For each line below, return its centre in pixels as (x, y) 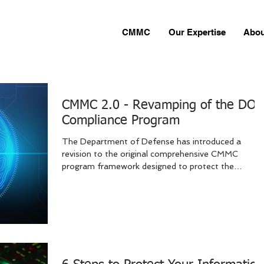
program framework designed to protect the (148, 166)
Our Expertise (197, 32)
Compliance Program (121, 121)
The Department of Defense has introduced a (151, 141)
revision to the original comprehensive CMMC (150, 154)
